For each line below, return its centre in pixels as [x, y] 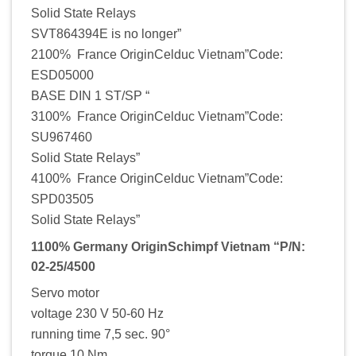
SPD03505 [62, 199]
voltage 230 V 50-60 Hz [97, 313]
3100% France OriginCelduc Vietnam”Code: [157, 116]
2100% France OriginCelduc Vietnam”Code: [157, 54]
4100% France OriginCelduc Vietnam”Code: [157, 178]
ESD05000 [62, 75]
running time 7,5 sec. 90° [101, 334]
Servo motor [65, 292]
